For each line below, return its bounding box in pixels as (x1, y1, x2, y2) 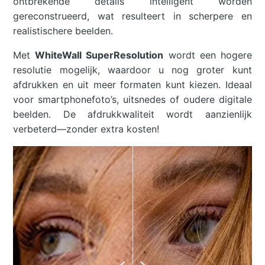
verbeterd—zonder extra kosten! (13, 123, 160, 135)
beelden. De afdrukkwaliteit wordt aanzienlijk (13, 108, 252, 121)
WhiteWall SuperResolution (35, 49, 164, 62)
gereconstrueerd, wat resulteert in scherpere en (13, 10, 252, 22)
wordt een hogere (163, 49, 252, 62)
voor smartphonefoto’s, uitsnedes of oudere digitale (13, 93, 252, 106)
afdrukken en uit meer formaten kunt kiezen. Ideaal (13, 79, 252, 91)
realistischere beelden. (13, 25, 114, 37)
